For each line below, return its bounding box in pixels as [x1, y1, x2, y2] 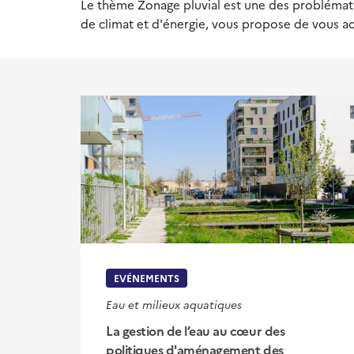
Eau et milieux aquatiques [106, 296, 242, 312]
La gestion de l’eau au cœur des [106, 322, 285, 340]
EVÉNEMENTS [114, 270, 179, 284]
